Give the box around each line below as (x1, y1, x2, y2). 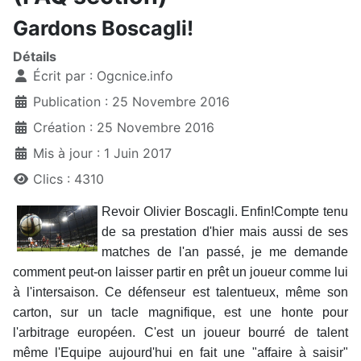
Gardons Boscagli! (13, 16, 193, 41)
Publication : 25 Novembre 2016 (33, 93, 230, 110)
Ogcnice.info (97, 68, 173, 85)
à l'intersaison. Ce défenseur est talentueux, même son (13, 285, 348, 300)
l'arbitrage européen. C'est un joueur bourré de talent (13, 326, 348, 340)
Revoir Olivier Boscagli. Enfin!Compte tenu (102, 205, 348, 219)
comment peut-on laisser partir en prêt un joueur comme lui (13, 265, 348, 280)
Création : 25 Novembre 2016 (33, 119, 214, 136)
